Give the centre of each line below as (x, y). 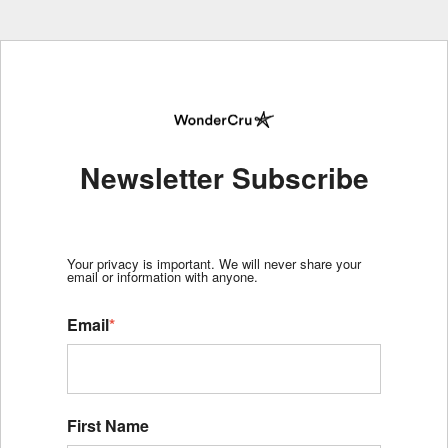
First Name (108, 425)
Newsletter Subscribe (224, 177)
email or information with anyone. (162, 276)
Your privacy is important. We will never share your (214, 263)
